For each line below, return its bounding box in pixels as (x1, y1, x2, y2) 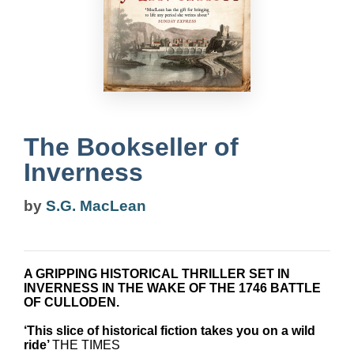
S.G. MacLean (46, 198, 146, 214)
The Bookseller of (24, 133, 239, 161)
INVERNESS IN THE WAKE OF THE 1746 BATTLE (24, 281, 321, 295)
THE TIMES (52, 338, 120, 352)
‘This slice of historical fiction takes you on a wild (24, 324, 315, 337)
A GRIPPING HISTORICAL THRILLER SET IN (24, 267, 290, 281)
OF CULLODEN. (24, 296, 119, 309)
